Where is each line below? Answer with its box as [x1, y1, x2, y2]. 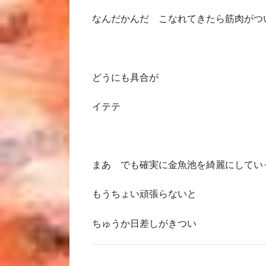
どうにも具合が [92, 72, 159, 83]
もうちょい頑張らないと [92, 189, 197, 199]
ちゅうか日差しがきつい [92, 218, 197, 229]
